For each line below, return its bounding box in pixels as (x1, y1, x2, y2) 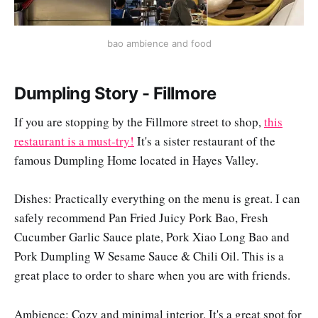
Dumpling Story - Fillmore (14, 82, 216, 104)
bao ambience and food (106, 38, 212, 50)
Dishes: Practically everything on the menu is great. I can (14, 190, 300, 207)
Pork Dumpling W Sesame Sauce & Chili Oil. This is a (14, 248, 284, 265)
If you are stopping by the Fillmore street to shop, (14, 114, 264, 131)
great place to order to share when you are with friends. (14, 267, 290, 284)
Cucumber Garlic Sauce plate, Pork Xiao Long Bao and (14, 229, 290, 246)
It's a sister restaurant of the (134, 133, 275, 150)
